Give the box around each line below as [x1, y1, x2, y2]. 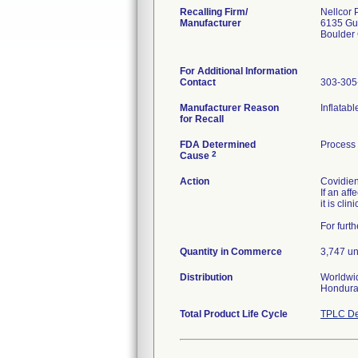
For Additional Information [180, 66, 297, 77]
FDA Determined [180, 139, 256, 150]
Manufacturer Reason [180, 102, 279, 113]
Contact [180, 77, 216, 88]
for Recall [180, 113, 224, 125]
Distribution [180, 272, 233, 283]
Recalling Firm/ [180, 6, 248, 18]
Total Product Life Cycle [180, 308, 288, 320]
